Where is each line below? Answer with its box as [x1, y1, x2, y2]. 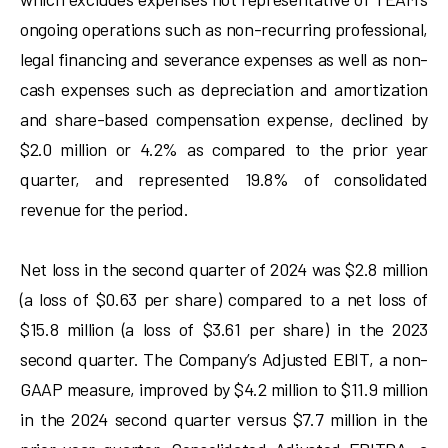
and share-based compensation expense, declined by [20, 108, 428, 130]
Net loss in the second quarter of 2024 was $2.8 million [20, 258, 428, 280]
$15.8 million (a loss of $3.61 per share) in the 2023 [20, 318, 428, 340]
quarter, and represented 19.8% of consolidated [20, 168, 428, 190]
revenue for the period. [20, 198, 189, 220]
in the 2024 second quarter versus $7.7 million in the [20, 408, 428, 430]
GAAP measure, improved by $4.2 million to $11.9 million [20, 378, 428, 400]
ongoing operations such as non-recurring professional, [20, 18, 428, 40]
